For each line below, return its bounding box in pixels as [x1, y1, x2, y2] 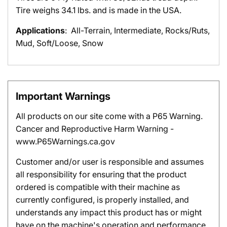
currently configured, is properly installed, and [16, 195, 189, 205]
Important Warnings [16, 90, 110, 102]
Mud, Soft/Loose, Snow [16, 38, 105, 48]
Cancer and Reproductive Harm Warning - [16, 124, 174, 134]
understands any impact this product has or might [16, 207, 202, 217]
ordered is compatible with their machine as [16, 182, 180, 192]
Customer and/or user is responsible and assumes [16, 157, 204, 167]
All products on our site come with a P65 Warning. [16, 111, 203, 121]
